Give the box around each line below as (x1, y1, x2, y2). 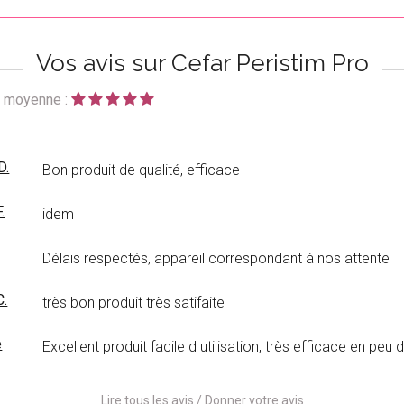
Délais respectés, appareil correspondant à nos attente (42, 249, 390, 267)
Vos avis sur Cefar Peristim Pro (35, 49, 369, 77)
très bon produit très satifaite (42, 293, 225, 311)
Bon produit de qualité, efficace (42, 161, 241, 179)
